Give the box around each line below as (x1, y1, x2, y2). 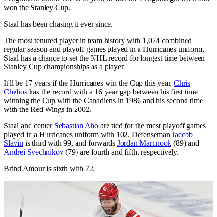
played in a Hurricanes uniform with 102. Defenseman (4, 130, 172, 139)
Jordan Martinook (117, 139, 171, 148)
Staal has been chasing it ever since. (4, 20, 113, 29)
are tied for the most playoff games (98, 122, 206, 130)
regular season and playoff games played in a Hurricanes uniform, (4, 45, 204, 54)
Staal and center (4, 122, 54, 130)
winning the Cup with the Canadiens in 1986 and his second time (4, 96, 203, 105)
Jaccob (172, 130, 193, 139)
